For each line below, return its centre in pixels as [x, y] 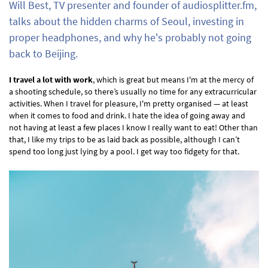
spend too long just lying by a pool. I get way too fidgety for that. [124, 151]
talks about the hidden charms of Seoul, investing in [127, 21]
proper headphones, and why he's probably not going [130, 37]
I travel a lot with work [51, 80]
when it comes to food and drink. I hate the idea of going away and [127, 115]
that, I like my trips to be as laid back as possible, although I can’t [124, 139]
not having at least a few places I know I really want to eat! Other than [133, 127]
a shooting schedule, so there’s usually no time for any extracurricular [133, 92]
